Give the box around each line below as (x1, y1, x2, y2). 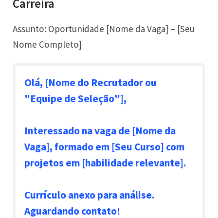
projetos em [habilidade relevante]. (24, 156, 187, 170)
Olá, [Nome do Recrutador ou (24, 76, 157, 90)
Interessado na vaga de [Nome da (24, 124, 176, 138)
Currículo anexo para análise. (24, 188, 155, 202)
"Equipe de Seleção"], (24, 92, 127, 106)
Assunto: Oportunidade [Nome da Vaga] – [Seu (13, 23, 195, 35)
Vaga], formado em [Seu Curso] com (24, 140, 185, 154)
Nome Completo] (13, 38, 82, 51)
